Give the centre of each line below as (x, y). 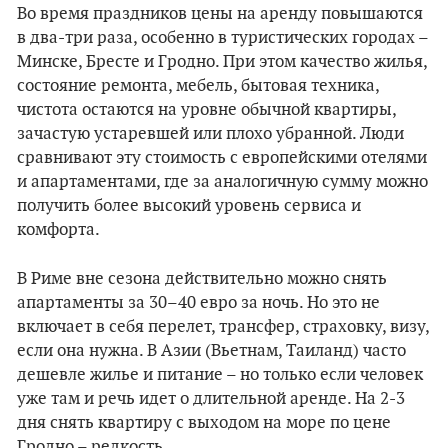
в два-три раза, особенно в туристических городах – (222, 38)
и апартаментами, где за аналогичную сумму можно (222, 182)
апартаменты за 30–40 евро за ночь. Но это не (198, 303)
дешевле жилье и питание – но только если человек (220, 375)
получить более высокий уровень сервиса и (189, 206)
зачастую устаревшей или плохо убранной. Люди (210, 134)
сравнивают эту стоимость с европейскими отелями (222, 158)
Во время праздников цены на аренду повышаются (220, 14)
